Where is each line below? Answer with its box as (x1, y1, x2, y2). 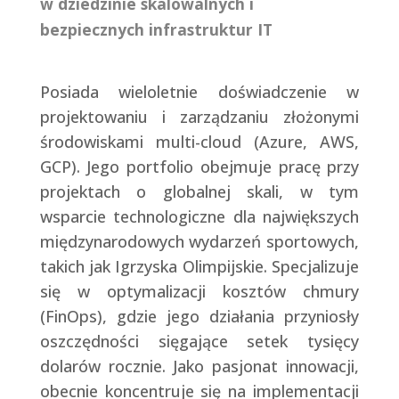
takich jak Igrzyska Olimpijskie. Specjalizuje (39, 255, 360, 277)
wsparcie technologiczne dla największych (39, 205, 360, 227)
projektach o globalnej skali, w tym (39, 180, 360, 202)
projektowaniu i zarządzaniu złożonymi (39, 105, 360, 127)
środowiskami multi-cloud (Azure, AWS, (39, 130, 360, 152)
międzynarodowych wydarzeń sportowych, (39, 230, 360, 252)
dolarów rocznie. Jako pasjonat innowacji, (39, 354, 360, 377)
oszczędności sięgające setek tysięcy (39, 330, 360, 352)
